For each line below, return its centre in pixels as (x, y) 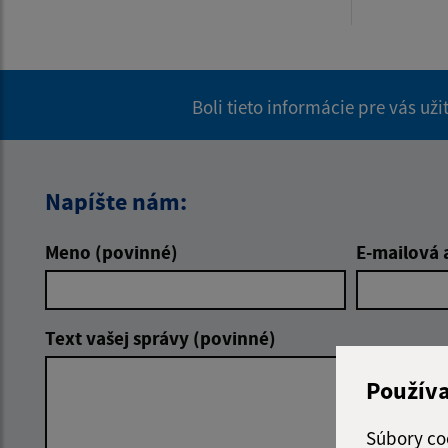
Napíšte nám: (116, 201)
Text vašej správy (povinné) (160, 337)
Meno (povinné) (111, 251)
